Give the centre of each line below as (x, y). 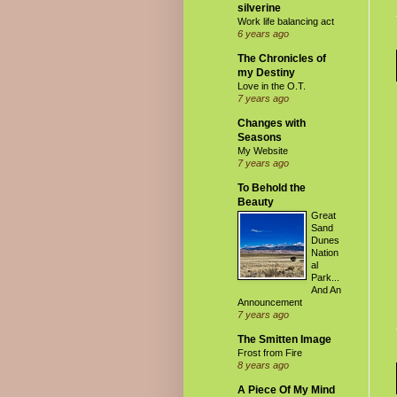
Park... (325, 277)
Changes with (272, 123)
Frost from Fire (270, 353)
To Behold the (272, 188)
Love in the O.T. (272, 86)
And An (326, 290)
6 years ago (263, 34)
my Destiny (266, 73)
